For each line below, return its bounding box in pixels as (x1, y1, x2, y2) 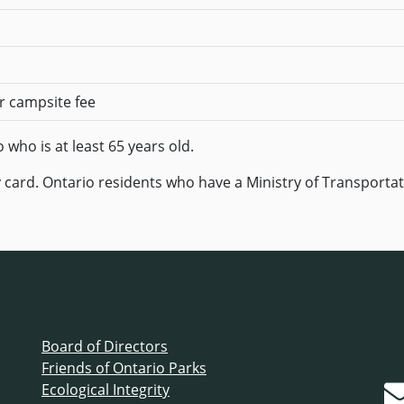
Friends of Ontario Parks (41, 358, 207, 378)
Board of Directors (41, 336, 168, 356)
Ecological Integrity (41, 380, 170, 399)
